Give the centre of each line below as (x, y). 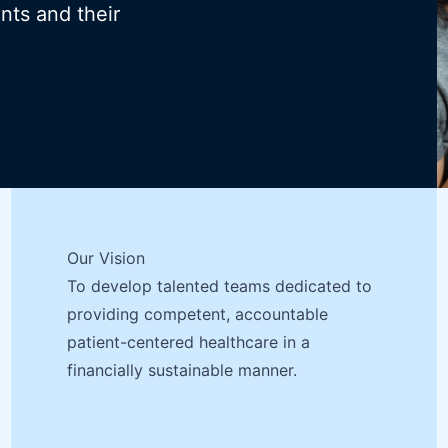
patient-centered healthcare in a (188, 342)
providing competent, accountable (197, 314)
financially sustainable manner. (181, 370)
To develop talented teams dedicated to (219, 286)
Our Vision (105, 258)
